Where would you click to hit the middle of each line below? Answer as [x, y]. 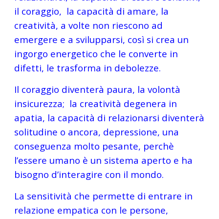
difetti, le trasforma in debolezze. [88, 68]
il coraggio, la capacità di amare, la [92, 11]
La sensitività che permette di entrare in [104, 196]
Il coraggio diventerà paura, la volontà [98, 89]
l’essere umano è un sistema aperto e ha [104, 160]
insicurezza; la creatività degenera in [96, 103]
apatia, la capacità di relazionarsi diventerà [109, 118]
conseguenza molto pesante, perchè [94, 146]
